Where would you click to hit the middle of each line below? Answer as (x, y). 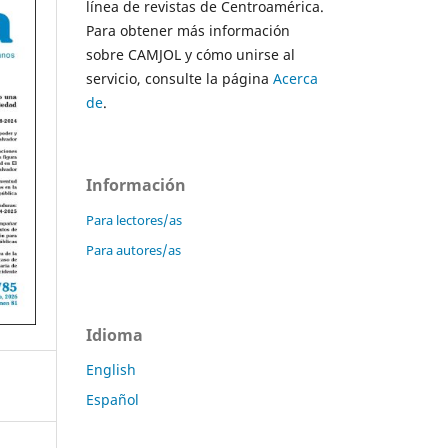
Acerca (295, 78)
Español (112, 399)
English (111, 369)
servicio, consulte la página (179, 78)
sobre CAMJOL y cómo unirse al (190, 54)
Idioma (114, 334)
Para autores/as (133, 249)
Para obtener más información (188, 30)
